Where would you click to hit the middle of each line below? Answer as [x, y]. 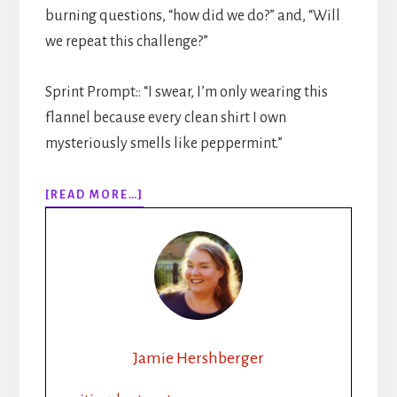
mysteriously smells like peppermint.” [163, 143]
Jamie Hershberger [198, 358]
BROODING [179, 249]
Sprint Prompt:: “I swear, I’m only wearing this [186, 92]
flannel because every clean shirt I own [165, 117]
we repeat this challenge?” [126, 41]
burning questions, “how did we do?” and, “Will [192, 16]
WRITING [173, 385]
